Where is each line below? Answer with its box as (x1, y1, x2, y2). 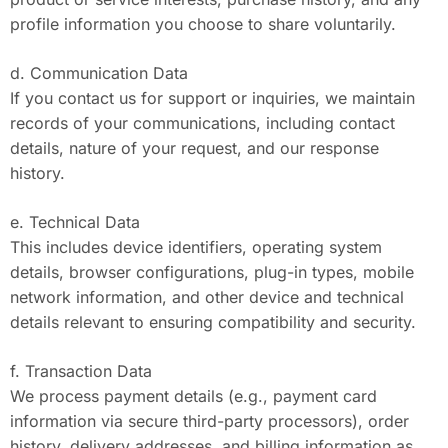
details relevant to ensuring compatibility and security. (10, 312, 416, 332)
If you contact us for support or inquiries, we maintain (10, 88, 415, 108)
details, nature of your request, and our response (10, 138, 379, 158)
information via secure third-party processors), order (10, 411, 409, 431)
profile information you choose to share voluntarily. (10, 14, 396, 34)
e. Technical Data (10, 212, 140, 232)
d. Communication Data (10, 63, 188, 83)
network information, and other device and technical (10, 287, 404, 307)
